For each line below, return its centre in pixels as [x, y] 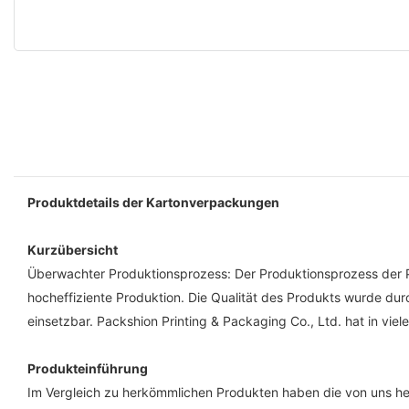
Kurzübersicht [73, 249]
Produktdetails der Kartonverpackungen [153, 202]
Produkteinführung [88, 368]
